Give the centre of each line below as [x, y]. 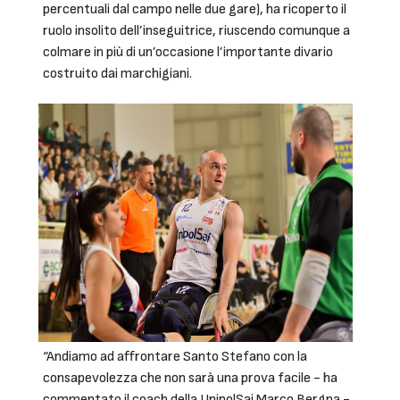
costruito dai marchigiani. [117, 74]
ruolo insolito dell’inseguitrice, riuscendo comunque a [196, 31]
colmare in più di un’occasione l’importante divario [188, 53]
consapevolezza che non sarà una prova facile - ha [190, 379]
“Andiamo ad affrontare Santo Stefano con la [175, 357]
